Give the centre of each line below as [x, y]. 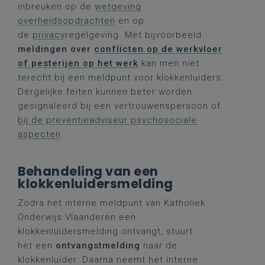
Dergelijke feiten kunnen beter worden [105, 92]
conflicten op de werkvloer [158, 49]
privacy [49, 35]
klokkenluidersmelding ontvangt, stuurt [105, 231]
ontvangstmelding [99, 245]
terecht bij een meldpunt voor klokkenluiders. [121, 77]
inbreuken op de [56, 7]
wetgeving [118, 7]
